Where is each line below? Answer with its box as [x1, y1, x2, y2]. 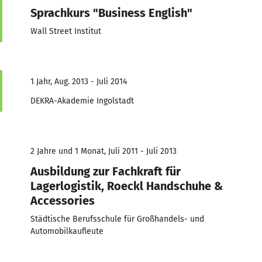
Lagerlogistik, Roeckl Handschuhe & [30, 178, 223, 193]
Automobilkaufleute [30, 226, 104, 236]
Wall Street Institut [30, 26, 101, 36]
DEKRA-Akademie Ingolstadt [30, 95, 134, 106]
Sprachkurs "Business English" [30, 5, 192, 20]
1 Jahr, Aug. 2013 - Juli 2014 [30, 76, 127, 87]
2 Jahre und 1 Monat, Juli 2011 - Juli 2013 [30, 146, 177, 156]
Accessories [30, 193, 95, 208]
